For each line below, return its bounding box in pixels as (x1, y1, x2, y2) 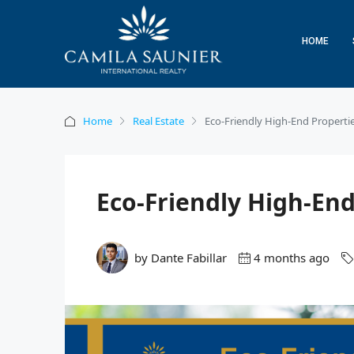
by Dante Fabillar (134, 249, 227, 265)
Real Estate (133, 114, 184, 128)
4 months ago (254, 249, 330, 265)
